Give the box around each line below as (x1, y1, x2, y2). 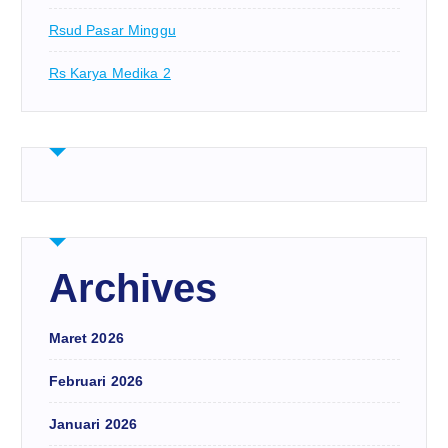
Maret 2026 (48, 330, 124, 347)
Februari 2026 (48, 373, 144, 390)
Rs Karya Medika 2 (48, 65, 171, 82)
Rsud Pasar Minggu (48, 22, 176, 39)
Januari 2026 (48, 416, 138, 433)
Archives (48, 266, 218, 311)
